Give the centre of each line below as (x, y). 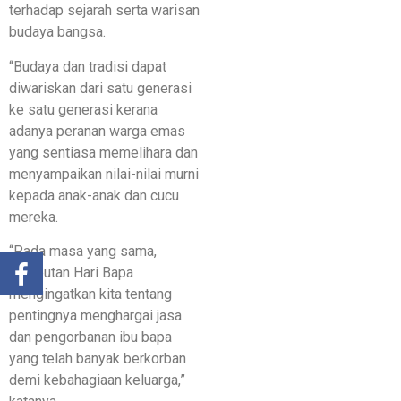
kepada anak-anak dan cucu (94, 195)
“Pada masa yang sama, (83, 251)
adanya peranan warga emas (97, 131)
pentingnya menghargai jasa (95, 315)
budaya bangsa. (57, 32)
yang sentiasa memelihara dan (103, 152)
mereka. (34, 217)
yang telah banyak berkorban (98, 358)
